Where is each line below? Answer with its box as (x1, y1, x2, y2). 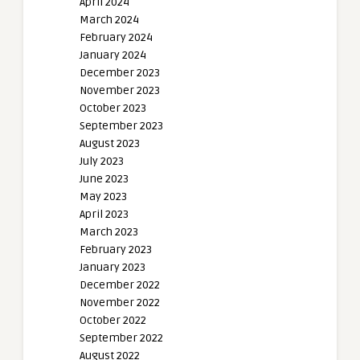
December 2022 (80, 277, 160, 292)
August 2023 (80, 136, 140, 150)
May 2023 (80, 189, 127, 203)
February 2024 (80, 30, 153, 44)
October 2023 (80, 100, 146, 115)
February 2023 (80, 242, 152, 256)
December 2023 (80, 65, 160, 80)
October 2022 (80, 313, 146, 327)
